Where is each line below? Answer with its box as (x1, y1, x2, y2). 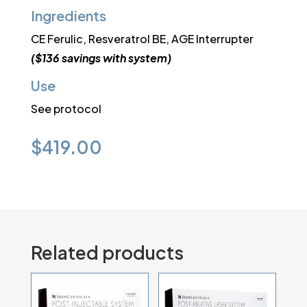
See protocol (30, 101, 101, 116)
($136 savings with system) (30, 51, 171, 66)
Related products (30, 241, 184, 265)
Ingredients (30, 7, 106, 25)
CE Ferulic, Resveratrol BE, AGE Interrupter (30, 32, 254, 47)
